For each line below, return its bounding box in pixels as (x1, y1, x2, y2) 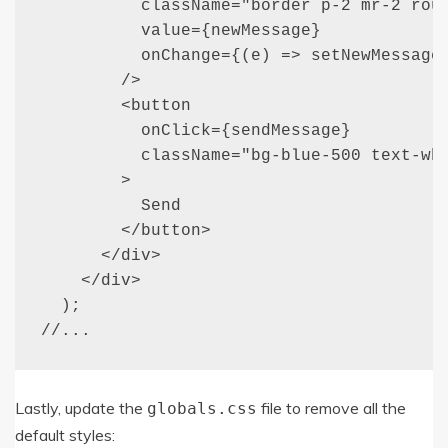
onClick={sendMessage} (40, 122, 351, 141)
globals (147, 399, 217, 419)
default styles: (15, 425, 115, 446)
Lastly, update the (15, 398, 147, 419)
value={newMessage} (40, 22, 321, 41)
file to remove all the (257, 398, 406, 419)
